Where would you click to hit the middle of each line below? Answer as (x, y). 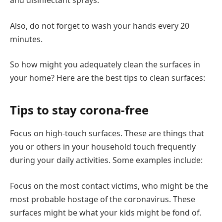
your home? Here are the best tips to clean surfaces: (108, 78)
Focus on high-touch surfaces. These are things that (107, 134)
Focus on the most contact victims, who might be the (109, 186)
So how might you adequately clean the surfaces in (105, 65)
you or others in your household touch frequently (103, 147)
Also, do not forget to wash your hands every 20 (100, 26)
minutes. (26, 39)
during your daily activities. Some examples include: (106, 160)
